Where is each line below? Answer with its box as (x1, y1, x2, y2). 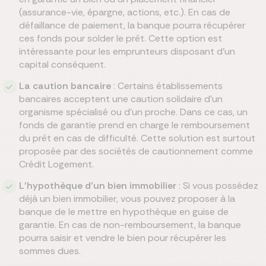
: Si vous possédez (176, 179, 258, 192)
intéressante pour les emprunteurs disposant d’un (18, 45, 235, 58)
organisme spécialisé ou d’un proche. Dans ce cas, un (18, 106, 248, 118)
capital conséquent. (18, 58, 106, 71)
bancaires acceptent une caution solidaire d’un (18, 93, 223, 105)
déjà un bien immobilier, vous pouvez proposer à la (18, 192, 235, 205)
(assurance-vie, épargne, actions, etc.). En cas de (18, 6, 230, 18)
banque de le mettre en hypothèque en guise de (18, 205, 229, 218)
